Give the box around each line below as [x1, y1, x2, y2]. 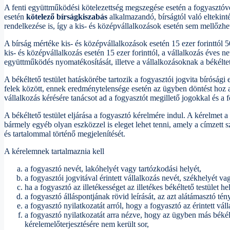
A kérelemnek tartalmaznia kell [4, 147, 104, 156]
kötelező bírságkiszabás [26, 12, 107, 22]
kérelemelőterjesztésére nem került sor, [25, 220, 149, 229]
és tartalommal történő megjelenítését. [4, 129, 125, 139]
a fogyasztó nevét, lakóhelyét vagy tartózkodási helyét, [25, 164, 201, 174]
